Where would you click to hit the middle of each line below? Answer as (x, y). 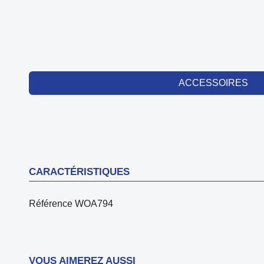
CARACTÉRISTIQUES (79, 172)
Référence (50, 204)
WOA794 (94, 204)
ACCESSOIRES (214, 83)
